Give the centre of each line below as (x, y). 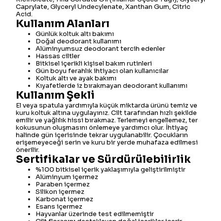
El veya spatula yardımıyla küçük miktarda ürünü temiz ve (107, 105)
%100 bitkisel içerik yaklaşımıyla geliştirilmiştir (110, 169)
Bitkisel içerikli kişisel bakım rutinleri (94, 63)
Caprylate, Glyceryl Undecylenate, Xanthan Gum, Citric (103, 7)
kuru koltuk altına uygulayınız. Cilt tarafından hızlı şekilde (106, 113)
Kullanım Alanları (63, 24)
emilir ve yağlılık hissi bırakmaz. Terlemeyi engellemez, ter (107, 120)
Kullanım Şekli (55, 95)
